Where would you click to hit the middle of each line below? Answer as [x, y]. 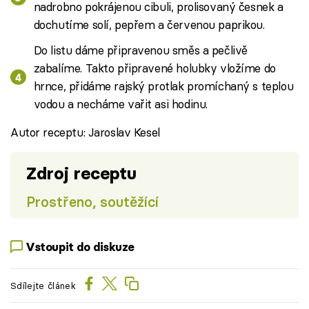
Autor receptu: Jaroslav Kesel [85, 132]
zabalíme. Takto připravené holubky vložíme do [154, 68]
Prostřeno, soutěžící [92, 201]
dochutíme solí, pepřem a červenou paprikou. [149, 24]
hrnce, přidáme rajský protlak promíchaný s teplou [163, 86]
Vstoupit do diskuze [80, 247]
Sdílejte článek [43, 285]
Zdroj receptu [81, 173]
